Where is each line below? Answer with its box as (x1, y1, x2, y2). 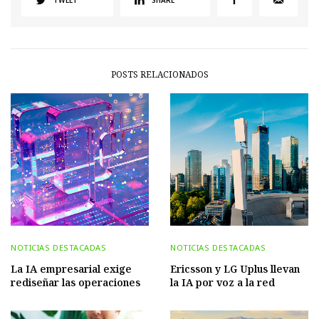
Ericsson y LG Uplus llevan (170, 261, 300, 276)
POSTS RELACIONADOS (110, 68, 209, 80)
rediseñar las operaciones (11, 275, 140, 289)
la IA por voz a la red (170, 275, 275, 289)
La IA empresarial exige (11, 261, 132, 276)
